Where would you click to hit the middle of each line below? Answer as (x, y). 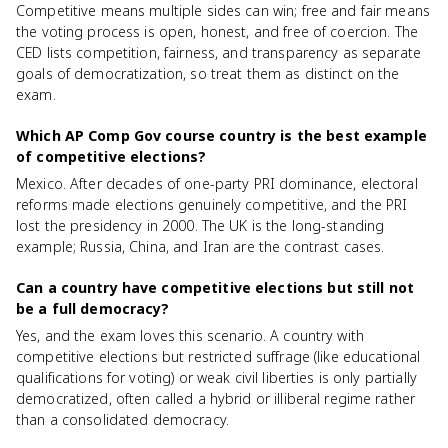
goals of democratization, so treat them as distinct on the (208, 73)
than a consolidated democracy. (122, 419)
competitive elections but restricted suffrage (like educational (218, 356)
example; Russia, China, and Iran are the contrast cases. (200, 246)
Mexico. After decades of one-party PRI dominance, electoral (217, 183)
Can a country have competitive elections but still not (215, 287)
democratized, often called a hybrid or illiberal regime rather (216, 398)
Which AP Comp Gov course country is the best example (221, 135)
